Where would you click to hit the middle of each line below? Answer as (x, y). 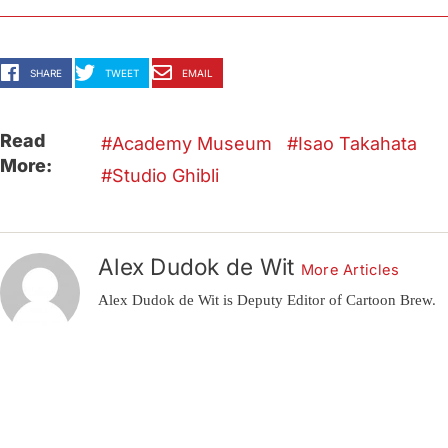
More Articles (350, 270)
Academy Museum (192, 143)
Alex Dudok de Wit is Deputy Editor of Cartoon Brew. (267, 299)
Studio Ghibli (166, 175)
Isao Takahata (358, 143)
